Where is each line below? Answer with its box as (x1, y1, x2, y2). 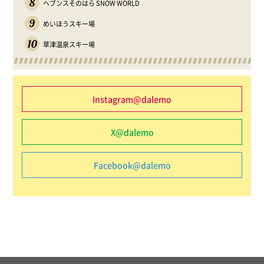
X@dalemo (110, 126, 154, 138)
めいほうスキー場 (43, 18, 95, 29)
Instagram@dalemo (93, 93, 171, 105)
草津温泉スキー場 (43, 39, 95, 49)
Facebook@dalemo (93, 159, 171, 171)
